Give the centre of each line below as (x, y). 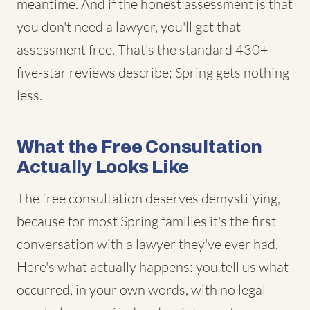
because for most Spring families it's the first (146, 221)
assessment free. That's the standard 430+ (143, 49)
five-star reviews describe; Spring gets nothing (153, 72)
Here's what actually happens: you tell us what (153, 267)
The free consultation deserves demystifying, (148, 198)
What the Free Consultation (140, 147)
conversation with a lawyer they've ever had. (147, 244)
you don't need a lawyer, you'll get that (129, 27)
